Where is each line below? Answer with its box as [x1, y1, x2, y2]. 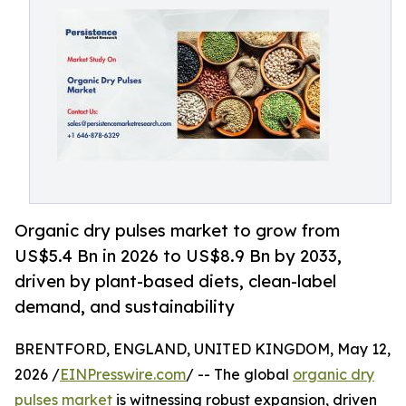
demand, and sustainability [14, 296, 235, 317]
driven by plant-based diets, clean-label [14, 271, 336, 292]
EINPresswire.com [60, 365, 186, 384]
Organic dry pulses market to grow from [14, 220, 340, 241]
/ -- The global [186, 365, 293, 384]
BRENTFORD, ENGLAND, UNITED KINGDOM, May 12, [14, 340, 391, 359]
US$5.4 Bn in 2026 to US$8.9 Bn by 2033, [14, 246, 342, 266]
